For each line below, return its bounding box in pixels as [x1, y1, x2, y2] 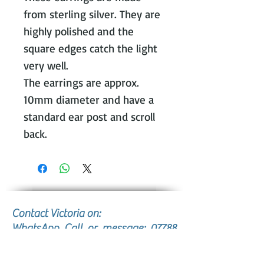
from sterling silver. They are [24, 6, 160, 21]
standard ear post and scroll [24, 109, 155, 124]
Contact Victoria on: [12, 206, 101, 220]
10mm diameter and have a [24, 92, 154, 107]
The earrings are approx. [24, 75, 139, 90]
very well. [24, 58, 68, 72]
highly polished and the [24, 24, 134, 38]
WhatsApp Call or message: [12, 221, 150, 235]
